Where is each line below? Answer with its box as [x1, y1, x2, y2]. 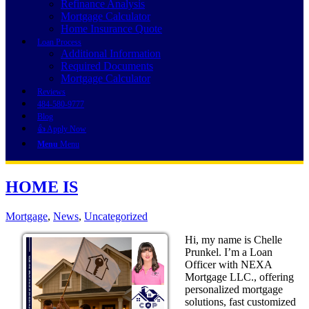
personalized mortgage [185, 283, 283, 295]
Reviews [37, 87, 66, 97]
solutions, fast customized [185, 296, 296, 308]
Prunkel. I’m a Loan [185, 246, 272, 258]
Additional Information [61, 48, 161, 60]
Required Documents [61, 60, 153, 72]
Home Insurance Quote [61, 23, 162, 35]
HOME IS [6, 178, 78, 197]
